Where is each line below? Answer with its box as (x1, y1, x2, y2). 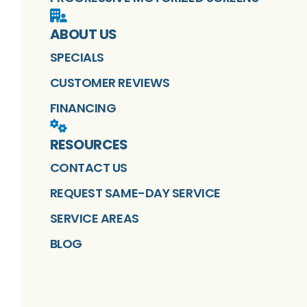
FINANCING (49, 99, 116, 117)
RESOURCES (49, 135, 127, 155)
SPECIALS (49, 49, 104, 66)
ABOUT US (49, 25, 117, 45)
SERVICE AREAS (49, 210, 139, 228)
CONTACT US (49, 159, 127, 177)
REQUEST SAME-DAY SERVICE (49, 184, 221, 202)
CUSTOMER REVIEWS (49, 74, 170, 92)
